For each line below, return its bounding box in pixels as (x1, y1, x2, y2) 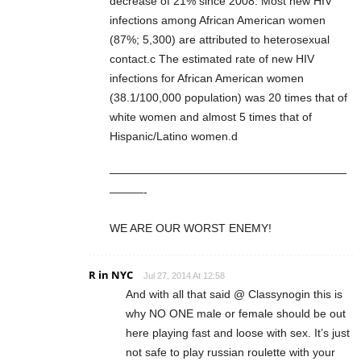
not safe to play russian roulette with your (126, 346, 335, 359)
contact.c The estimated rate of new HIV (110, 52, 314, 66)
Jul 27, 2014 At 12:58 (143, 271, 225, 281)
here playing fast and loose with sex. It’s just (126, 326, 350, 340)
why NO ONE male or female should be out (126, 307, 346, 321)
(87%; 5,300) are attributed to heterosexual (110, 33, 330, 47)
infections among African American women (110, 14, 326, 27)
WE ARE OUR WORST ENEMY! (110, 222, 272, 235)
